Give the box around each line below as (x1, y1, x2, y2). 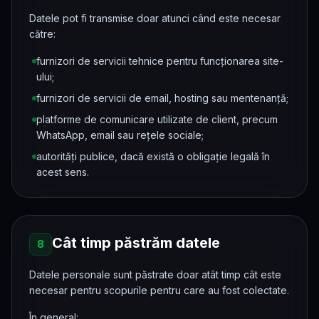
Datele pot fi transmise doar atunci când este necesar (29, 12, 281, 24)
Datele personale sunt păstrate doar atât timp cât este (29, 268, 281, 281)
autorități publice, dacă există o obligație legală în (36, 150, 270, 162)
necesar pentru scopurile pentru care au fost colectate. (29, 284, 289, 296)
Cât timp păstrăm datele (52, 234, 220, 251)
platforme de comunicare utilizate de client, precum (36, 113, 278, 125)
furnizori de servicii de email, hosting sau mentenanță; (36, 92, 288, 104)
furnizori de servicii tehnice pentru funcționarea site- (36, 55, 283, 67)
